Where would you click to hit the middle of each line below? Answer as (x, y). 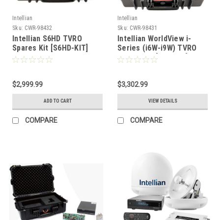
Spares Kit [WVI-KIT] (152, 57)
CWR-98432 (39, 28)
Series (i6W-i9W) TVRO (157, 48)
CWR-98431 (144, 28)
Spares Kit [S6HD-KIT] (50, 48)
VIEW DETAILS (163, 101)
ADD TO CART (57, 101)
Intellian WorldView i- (154, 39)
